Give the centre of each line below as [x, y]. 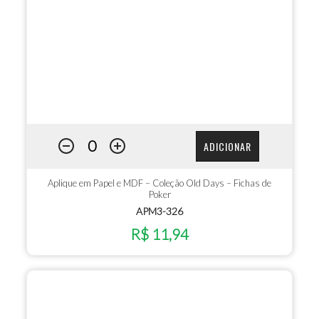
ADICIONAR [227, 146]
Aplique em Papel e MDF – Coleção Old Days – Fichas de [159, 183]
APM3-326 [159, 211]
